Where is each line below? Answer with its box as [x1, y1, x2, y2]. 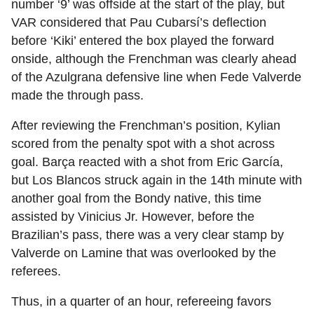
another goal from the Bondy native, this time [11, 191, 261, 206]
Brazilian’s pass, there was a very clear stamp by [11, 228, 284, 243]
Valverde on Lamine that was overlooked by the [11, 246, 276, 261]
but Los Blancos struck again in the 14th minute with [11, 173, 302, 188]
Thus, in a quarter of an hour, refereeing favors [11, 294, 271, 309]
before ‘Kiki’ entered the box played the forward [11, 34, 274, 48]
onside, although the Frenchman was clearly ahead [11, 52, 296, 67]
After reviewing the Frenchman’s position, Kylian [11, 118, 280, 133]
